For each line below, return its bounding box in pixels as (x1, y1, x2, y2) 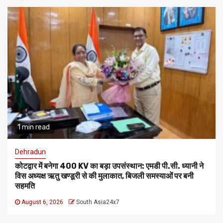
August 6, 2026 (20, 199, 65, 206)
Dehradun (15, 148, 46, 156)
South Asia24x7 (76, 199, 119, 206)
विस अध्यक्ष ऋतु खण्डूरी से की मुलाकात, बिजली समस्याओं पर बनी (15, 171, 194, 181)
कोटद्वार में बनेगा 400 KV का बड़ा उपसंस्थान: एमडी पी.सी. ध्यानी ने (15, 161, 204, 171)
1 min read (17, 123, 50, 132)
